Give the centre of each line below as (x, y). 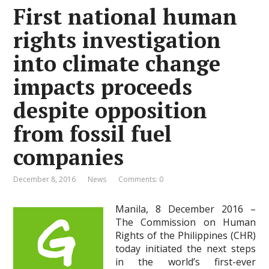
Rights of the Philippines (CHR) (186, 235)
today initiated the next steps (186, 249)
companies (69, 157)
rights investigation (117, 40)
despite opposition (110, 110)
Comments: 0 (141, 179)
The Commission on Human (186, 222)
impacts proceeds (103, 87)
